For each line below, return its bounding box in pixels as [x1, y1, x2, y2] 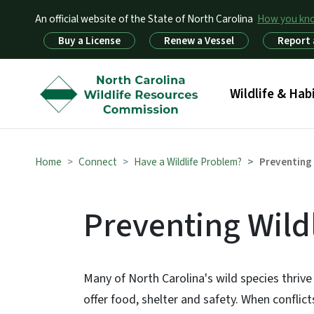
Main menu [223, 76, 292, 97]
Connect [78, 154, 117, 170]
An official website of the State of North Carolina [35, 11, 253, 27]
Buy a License [58, 32, 121, 48]
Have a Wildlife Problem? [134, 154, 242, 170]
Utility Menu [8, 30, 71, 48]
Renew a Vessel [164, 32, 234, 48]
